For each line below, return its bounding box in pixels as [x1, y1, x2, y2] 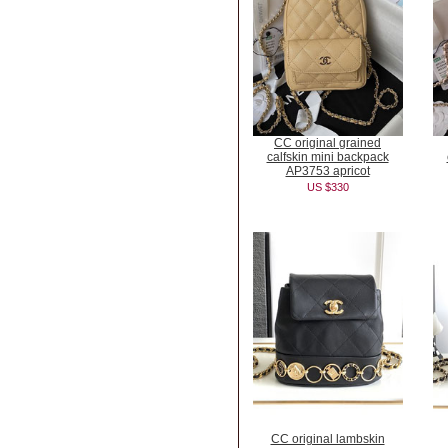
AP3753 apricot [285, 164, 370, 178]
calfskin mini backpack [266, 150, 389, 164]
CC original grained [274, 136, 381, 150]
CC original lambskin [270, 432, 385, 446]
